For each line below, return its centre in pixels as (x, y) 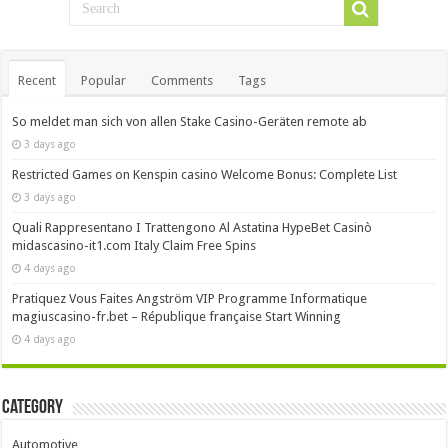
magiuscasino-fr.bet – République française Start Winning (177, 316)
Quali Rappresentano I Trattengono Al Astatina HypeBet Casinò (192, 227)
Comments (182, 80)
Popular (104, 80)
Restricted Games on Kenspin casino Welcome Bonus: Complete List (205, 174)
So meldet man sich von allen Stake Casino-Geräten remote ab (190, 121)
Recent (37, 80)
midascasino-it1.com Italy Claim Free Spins (134, 245)
